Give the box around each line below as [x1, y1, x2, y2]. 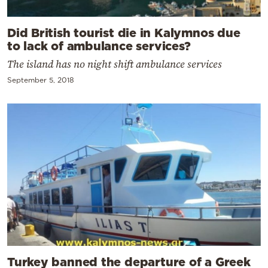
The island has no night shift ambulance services [7, 57, 222, 72]
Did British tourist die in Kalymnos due [7, 26, 240, 39]
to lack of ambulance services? [7, 39, 191, 53]
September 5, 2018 [7, 76, 74, 84]
